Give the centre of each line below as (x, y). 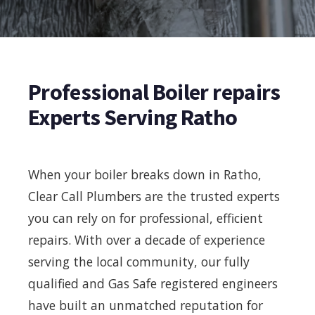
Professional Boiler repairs (154, 92)
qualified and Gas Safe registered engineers (153, 283)
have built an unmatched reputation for (146, 305)
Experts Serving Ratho (133, 117)
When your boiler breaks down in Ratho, (145, 174)
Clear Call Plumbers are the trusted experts (154, 196)
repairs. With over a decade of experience (147, 239)
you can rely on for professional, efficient (146, 218)
